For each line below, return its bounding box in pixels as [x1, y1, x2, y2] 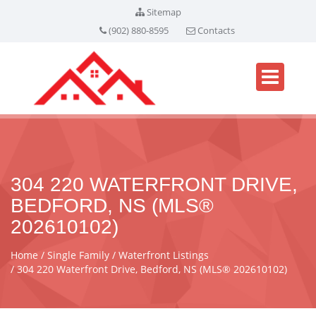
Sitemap [146, 6, 181, 18]
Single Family [47, 248, 112, 262]
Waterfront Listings [119, 248, 209, 262]
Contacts [197, 24, 235, 37]
